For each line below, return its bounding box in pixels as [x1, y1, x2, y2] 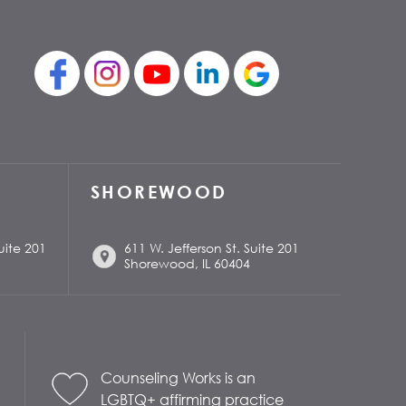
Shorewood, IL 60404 [124, 256, 250, 271]
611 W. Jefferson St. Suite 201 [124, 240, 299, 256]
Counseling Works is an [100, 369, 256, 387]
